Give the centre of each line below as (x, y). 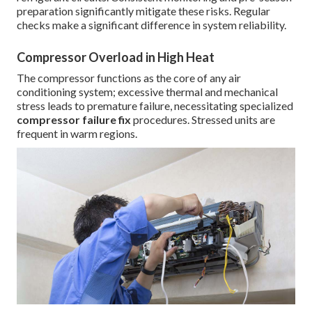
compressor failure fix (74, 120)
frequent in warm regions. (77, 134)
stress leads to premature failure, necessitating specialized (155, 106)
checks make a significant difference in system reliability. (151, 25)
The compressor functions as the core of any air (129, 78)
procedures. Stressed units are (203, 120)
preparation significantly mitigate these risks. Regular (143, 11)
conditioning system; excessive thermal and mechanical (147, 92)
